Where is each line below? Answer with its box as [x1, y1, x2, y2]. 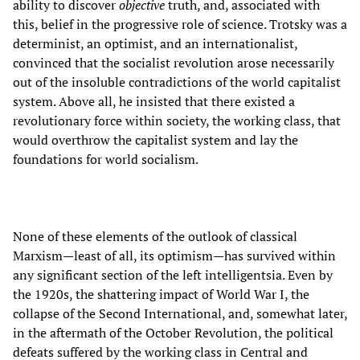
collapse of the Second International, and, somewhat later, [13, 304, 347, 322]
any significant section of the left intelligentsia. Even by [13, 265, 333, 284]
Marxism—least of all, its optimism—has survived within [13, 246, 336, 264]
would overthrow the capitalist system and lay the [13, 130, 298, 149]
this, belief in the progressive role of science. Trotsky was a [13, 14, 347, 33]
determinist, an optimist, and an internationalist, [13, 34, 297, 52]
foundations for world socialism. [13, 149, 198, 168]
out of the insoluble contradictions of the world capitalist [13, 72, 341, 91]
